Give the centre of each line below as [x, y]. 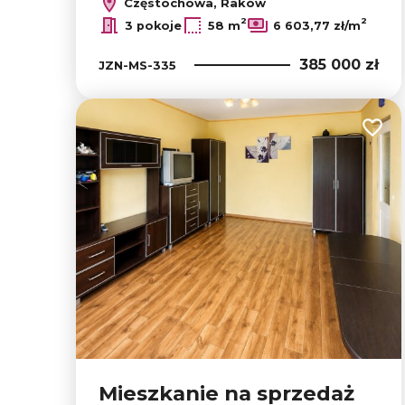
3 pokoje [153, 25]
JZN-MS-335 [137, 65]
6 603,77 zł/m [317, 25]
